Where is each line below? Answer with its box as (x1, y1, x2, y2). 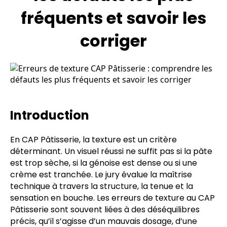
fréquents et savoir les (21, 6, 206, 29)
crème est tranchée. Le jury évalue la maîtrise (10, 169, 192, 181)
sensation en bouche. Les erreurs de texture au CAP (10, 192, 215, 204)
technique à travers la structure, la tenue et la (10, 180, 193, 193)
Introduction (10, 107, 89, 124)
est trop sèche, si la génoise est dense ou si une (10, 157, 197, 169)
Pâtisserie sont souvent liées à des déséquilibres (10, 204, 200, 216)
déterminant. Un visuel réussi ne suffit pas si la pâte (10, 145, 212, 158)
